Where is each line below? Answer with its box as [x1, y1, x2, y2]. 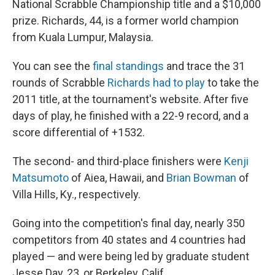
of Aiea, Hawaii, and [69, 171, 166, 184]
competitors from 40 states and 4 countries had [12, 233, 246, 246]
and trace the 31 [164, 60, 245, 72]
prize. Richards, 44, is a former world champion [12, 14, 239, 27]
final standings [93, 60, 164, 72]
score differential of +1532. [12, 126, 145, 139]
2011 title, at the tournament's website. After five [12, 93, 249, 106]
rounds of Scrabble [12, 76, 107, 89]
